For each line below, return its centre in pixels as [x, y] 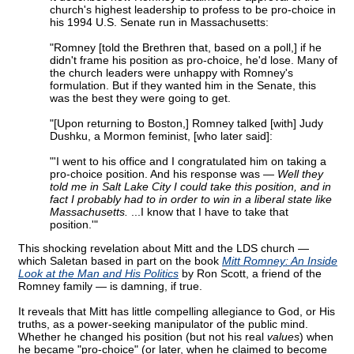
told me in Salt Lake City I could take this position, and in [190, 187]
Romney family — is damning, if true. [110, 286]
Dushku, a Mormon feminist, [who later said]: [161, 136]
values [283, 337]
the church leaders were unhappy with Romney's [171, 73]
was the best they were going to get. [140, 98]
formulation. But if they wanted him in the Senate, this [183, 86]
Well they [300, 174]
